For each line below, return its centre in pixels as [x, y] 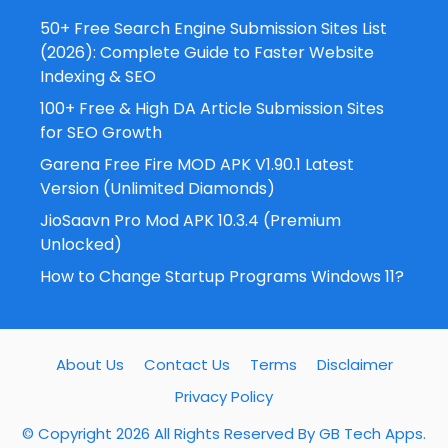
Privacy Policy [224, 396]
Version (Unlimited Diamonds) [157, 188]
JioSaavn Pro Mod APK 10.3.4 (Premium [190, 220]
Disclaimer [354, 364]
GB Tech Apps [371, 433]
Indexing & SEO [98, 76]
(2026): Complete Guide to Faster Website [207, 52]
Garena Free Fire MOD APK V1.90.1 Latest [197, 164]
